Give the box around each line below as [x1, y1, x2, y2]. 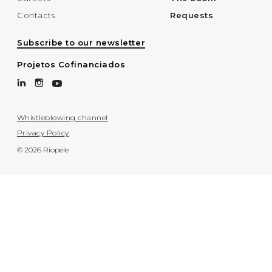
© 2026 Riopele [17, 145, 69, 155]
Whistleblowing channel [17, 113, 108, 123]
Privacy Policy [17, 128, 69, 138]
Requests [170, 10, 214, 21]
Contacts [17, 10, 55, 21]
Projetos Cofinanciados [17, 59, 126, 70]
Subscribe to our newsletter [17, 38, 146, 48]
